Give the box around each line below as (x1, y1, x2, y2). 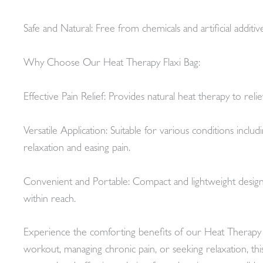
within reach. (23, 194, 76, 205)
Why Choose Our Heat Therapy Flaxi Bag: (23, 59, 200, 70)
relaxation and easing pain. (23, 143, 130, 154)
